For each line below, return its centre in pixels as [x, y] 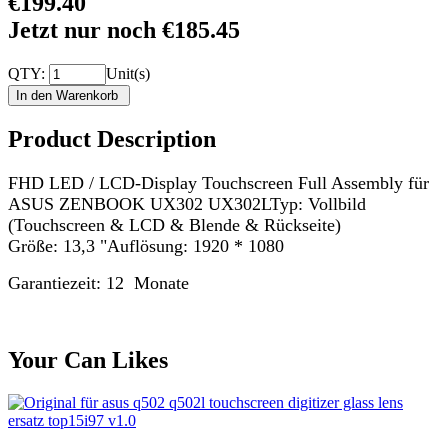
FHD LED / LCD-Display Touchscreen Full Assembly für [218, 182]
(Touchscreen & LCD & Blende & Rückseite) [174, 224]
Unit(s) [128, 73]
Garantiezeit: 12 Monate [98, 282]
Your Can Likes [88, 360]
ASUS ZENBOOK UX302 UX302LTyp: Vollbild [187, 203]
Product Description [112, 138]
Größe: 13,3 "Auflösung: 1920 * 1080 [146, 245]
